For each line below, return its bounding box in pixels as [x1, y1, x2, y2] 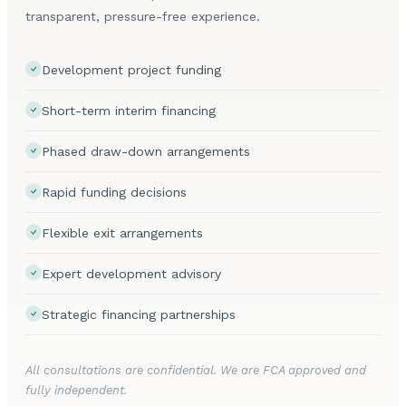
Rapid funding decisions [42, 185, 187, 200]
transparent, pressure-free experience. [25, 9, 260, 24]
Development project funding [42, 63, 221, 78]
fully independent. [25, 383, 127, 398]
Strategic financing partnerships [42, 307, 236, 323]
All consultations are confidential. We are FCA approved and [25, 363, 366, 378]
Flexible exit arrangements [42, 226, 203, 241]
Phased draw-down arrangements [42, 144, 250, 159]
